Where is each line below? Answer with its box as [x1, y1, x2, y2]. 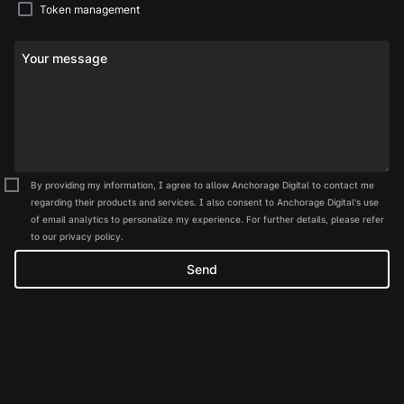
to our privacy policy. [30, 230, 124, 242]
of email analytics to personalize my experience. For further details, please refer [30, 213, 384, 225]
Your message [22, 50, 107, 66]
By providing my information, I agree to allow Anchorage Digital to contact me [30, 179, 374, 190]
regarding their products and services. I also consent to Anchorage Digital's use [30, 196, 379, 207]
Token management [40, 2, 140, 16]
